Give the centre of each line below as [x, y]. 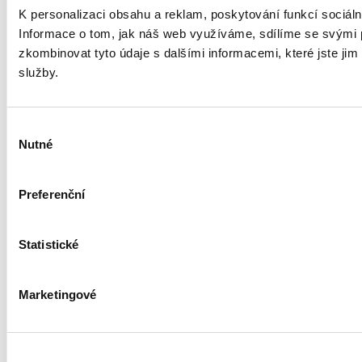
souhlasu [30, 147]
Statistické [49, 244]
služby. [39, 72]
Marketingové [58, 295]
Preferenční [52, 194]
